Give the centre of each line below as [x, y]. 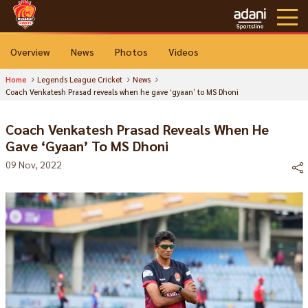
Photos [131, 52]
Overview [30, 52]
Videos [184, 52]
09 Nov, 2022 [33, 164]
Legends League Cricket [79, 79]
